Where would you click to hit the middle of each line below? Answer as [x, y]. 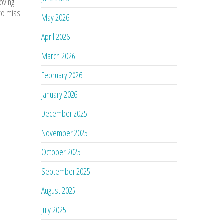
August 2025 [59, 190]
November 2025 [65, 132]
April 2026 [56, 36]
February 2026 [62, 75]
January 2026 [60, 94]
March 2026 [58, 55]
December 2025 [65, 113]
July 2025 [54, 209]
